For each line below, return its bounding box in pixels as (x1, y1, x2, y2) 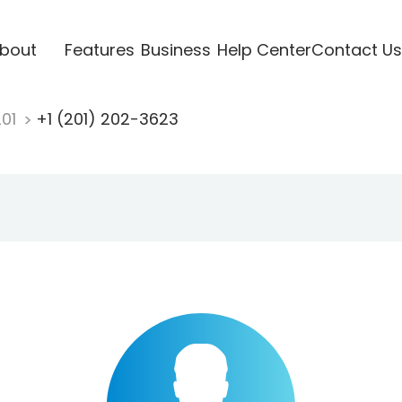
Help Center (216, 38, 311, 61)
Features (64, 38, 135, 61)
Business (140, 38, 211, 61)
